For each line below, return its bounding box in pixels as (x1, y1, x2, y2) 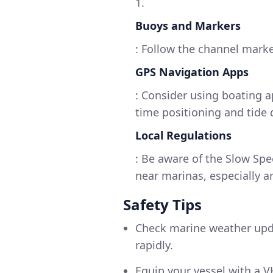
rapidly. (135, 238, 173, 253)
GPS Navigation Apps (135, 65, 249, 80)
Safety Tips (123, 194, 202, 215)
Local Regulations (135, 128, 232, 143)
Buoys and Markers (135, 18, 241, 34)
